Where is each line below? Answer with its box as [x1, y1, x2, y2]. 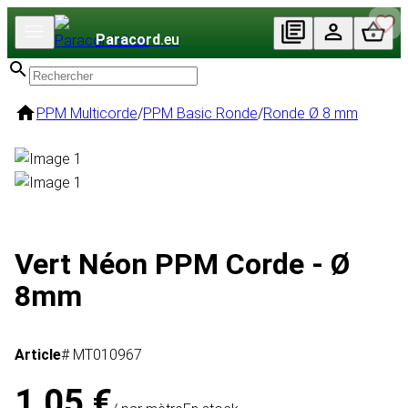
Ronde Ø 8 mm [263, 105, 358, 122]
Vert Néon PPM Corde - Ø [15, 246, 350, 281]
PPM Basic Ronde [143, 105, 258, 122]
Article [15, 346, 61, 364]
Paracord [96, 31, 160, 48]
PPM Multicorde [36, 105, 138, 122]
